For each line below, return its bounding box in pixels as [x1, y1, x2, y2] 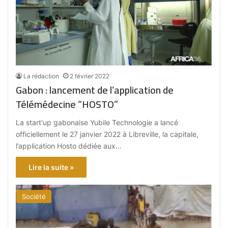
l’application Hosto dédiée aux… [16, 141, 122, 150]
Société [22, 192, 46, 201]
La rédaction [23, 72, 60, 80]
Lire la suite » [28, 162, 74, 172]
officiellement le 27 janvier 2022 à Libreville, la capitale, [16, 129, 199, 138]
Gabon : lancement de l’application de [16, 80, 174, 99]
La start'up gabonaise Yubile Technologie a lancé [16, 118, 179, 127]
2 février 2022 [70, 72, 110, 80]
